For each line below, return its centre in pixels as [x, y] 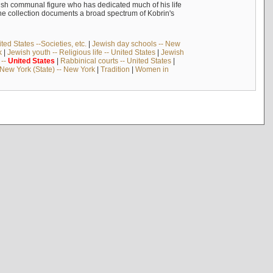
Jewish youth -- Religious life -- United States [81, 52]
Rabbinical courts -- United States [115, 61]
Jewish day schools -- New [136, 44]
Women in [152, 69]
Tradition [115, 69]
